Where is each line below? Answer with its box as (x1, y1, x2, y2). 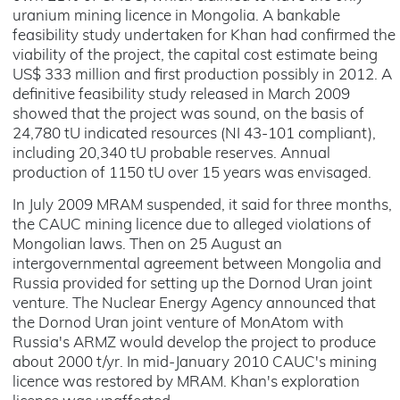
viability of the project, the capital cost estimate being (12, 48, 378, 63)
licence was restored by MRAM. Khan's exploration (12, 375, 360, 390)
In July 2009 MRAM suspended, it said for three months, (12, 198, 392, 213)
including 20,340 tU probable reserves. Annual (12, 146, 330, 162)
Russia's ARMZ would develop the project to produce (12, 336, 376, 351)
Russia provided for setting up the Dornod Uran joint (12, 277, 372, 292)
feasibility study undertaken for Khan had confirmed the (12, 29, 396, 44)
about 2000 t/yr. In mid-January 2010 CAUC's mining (12, 355, 377, 371)
